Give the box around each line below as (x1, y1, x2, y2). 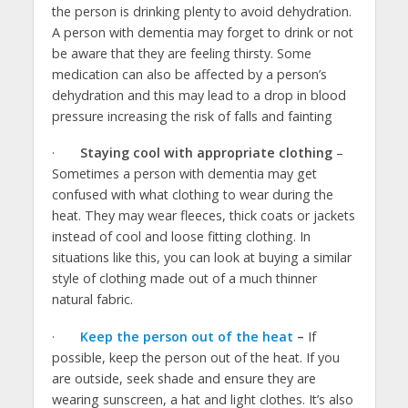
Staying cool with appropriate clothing (79, 144, 332, 162)
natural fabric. (51, 291, 133, 309)
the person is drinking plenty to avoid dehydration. (51, 2, 352, 20)
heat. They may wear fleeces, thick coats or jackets (51, 207, 355, 225)
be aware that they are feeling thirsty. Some (51, 44, 311, 62)
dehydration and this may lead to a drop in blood (51, 86, 346, 104)
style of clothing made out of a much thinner (51, 270, 317, 288)
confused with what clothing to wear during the (51, 186, 333, 204)
